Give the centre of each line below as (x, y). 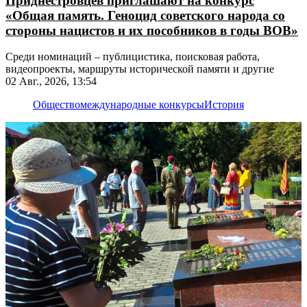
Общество (57, 105)
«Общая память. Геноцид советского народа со (145, 15)
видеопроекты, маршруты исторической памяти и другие (140, 69)
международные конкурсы (142, 105)
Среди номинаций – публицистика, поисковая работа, (133, 57)
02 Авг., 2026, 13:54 (51, 82)
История (224, 105)
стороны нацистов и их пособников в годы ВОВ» (152, 30)
